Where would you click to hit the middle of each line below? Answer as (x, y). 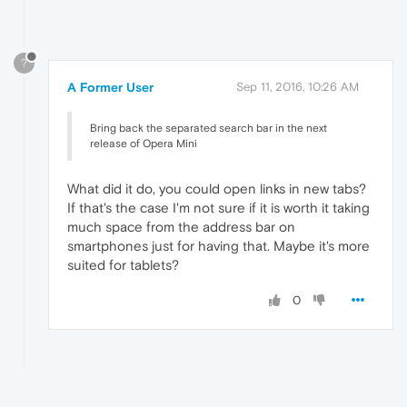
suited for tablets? (123, 264)
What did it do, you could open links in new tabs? (217, 188)
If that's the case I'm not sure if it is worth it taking (218, 207)
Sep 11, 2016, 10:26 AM (298, 86)
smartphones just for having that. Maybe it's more (218, 245)
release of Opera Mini (144, 143)
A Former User (110, 87)
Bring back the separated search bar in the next (208, 128)
